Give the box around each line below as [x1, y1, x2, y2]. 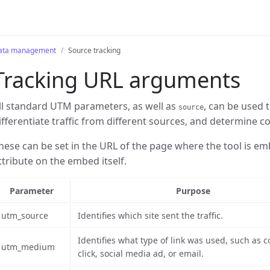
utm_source [1, 210, 48, 221]
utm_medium [1, 241, 55, 253]
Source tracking [68, 45, 121, 55]
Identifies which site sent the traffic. [78, 210, 223, 221]
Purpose [176, 185, 210, 196]
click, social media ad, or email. [78, 248, 204, 259]
